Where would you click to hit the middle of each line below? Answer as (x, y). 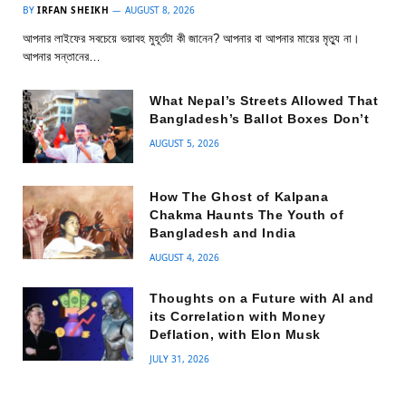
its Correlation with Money (238, 316)
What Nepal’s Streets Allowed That (264, 100)
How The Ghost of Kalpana (239, 196)
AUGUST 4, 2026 (184, 257)
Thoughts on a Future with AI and (262, 298)
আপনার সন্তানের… (62, 56)
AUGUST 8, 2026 (160, 10)
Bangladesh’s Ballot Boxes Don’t (260, 118)
